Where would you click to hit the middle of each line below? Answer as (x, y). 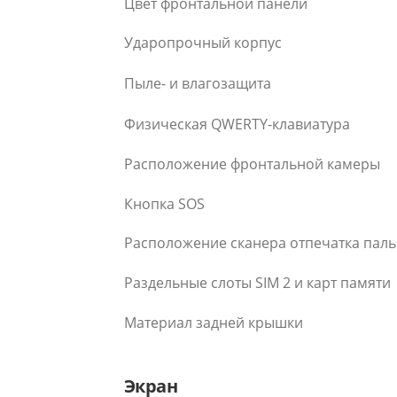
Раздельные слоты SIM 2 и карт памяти (257, 283)
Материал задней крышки (214, 323)
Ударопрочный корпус (203, 43)
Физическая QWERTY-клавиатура (237, 124)
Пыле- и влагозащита (198, 84)
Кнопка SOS (164, 203)
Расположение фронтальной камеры (252, 163)
